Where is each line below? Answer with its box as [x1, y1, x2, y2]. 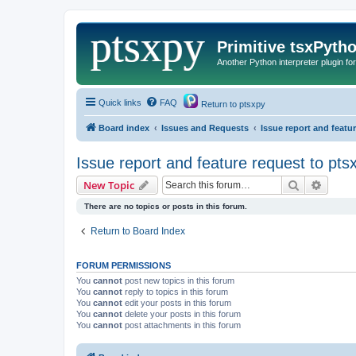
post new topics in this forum [122, 275, 234, 285]
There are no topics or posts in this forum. [84, 201, 247, 211]
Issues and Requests [161, 122, 249, 133]
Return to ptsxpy [199, 99, 265, 109]
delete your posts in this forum [122, 308, 241, 319]
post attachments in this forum [122, 319, 241, 330]
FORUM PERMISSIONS [76, 260, 171, 270]
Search [300, 176, 333, 192]
